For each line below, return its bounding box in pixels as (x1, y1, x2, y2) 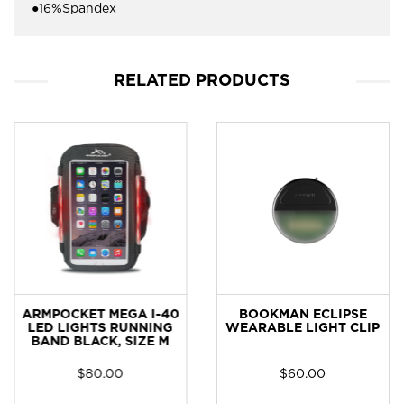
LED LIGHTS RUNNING (27, 322, 173, 334)
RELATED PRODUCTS (113, 73, 290, 88)
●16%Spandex (32, 4, 116, 15)
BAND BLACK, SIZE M (31, 335, 170, 347)
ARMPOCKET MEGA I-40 (21, 308, 179, 320)
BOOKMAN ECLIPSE (237, 308, 366, 320)
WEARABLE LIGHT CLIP (225, 322, 380, 334)
